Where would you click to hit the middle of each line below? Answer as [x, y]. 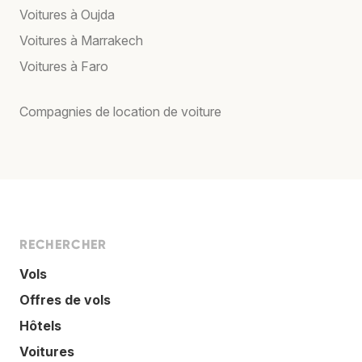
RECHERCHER [63, 244]
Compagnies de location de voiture [120, 111]
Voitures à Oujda [67, 14]
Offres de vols [65, 299]
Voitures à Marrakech [81, 40]
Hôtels [40, 325]
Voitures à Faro [64, 66]
